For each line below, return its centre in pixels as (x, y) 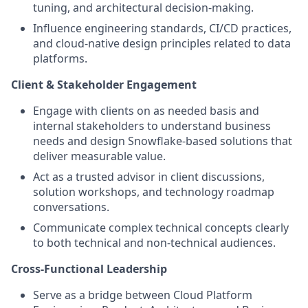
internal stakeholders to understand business (152, 126)
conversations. (71, 207)
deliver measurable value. (99, 156)
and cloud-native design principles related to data (162, 43)
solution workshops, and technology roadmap (154, 192)
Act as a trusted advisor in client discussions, (149, 177)
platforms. (60, 58)
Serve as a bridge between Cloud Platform (143, 295)
